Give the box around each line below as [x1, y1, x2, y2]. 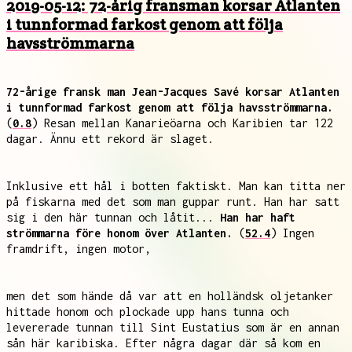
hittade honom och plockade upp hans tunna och [6, 305, 289, 318]
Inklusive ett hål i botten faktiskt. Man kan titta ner [6, 179, 346, 192]
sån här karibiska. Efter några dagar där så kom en [6, 336, 321, 350]
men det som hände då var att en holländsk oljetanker [6, 289, 333, 302]
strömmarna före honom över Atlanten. [6, 226, 233, 240]
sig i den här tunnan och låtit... [6, 211, 220, 224]
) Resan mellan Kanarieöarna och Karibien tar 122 [31, 116, 333, 130]
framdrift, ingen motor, [6, 242, 151, 255]
